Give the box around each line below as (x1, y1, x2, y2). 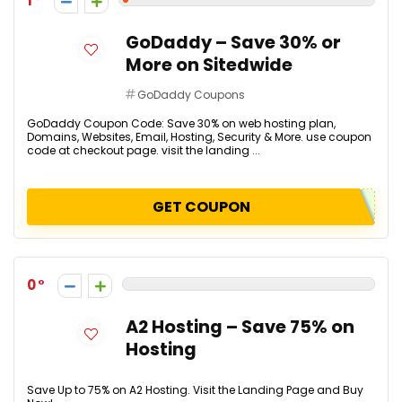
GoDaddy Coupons (137, 87, 245, 102)
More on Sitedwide (126, 53, 293, 77)
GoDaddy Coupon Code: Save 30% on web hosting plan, (27, 116, 336, 131)
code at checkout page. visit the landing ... (27, 143, 260, 158)
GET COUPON (152, 197, 250, 217)
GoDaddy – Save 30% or (126, 31, 341, 55)
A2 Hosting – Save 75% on (126, 315, 354, 339)
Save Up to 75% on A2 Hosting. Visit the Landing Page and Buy (27, 382, 363, 398)
